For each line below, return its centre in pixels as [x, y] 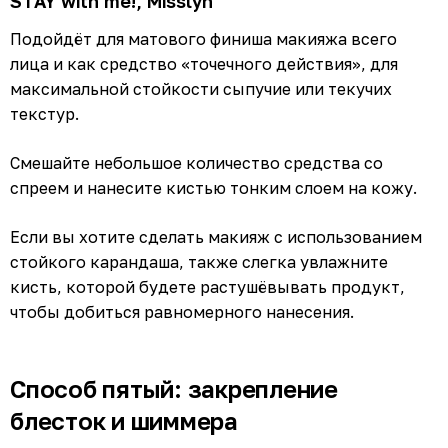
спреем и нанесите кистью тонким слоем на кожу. [213, 187]
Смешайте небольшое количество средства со [196, 162]
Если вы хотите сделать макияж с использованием [216, 236]
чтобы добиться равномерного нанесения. [182, 311]
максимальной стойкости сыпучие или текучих [201, 88]
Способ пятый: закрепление [174, 388]
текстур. [44, 113]
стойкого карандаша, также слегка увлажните [199, 261]
